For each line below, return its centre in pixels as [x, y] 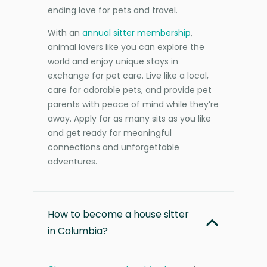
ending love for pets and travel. [113, 10]
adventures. [72, 161]
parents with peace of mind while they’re [133, 104]
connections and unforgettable [114, 147]
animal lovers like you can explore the [126, 47]
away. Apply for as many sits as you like [129, 118]
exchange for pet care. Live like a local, [128, 75]
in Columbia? [78, 231]
